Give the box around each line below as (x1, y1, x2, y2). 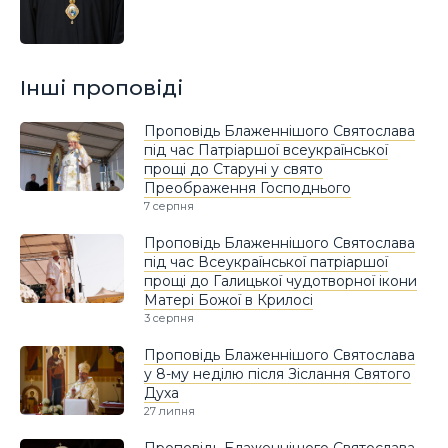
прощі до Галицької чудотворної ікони (144, 271, 417, 290)
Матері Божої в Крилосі (144, 290, 313, 309)
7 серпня (144, 198, 194, 213)
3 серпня (144, 310, 194, 325)
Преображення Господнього (144, 178, 351, 197)
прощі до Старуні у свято (144, 159, 323, 178)
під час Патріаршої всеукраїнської (144, 140, 388, 159)
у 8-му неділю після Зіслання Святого (144, 364, 411, 383)
